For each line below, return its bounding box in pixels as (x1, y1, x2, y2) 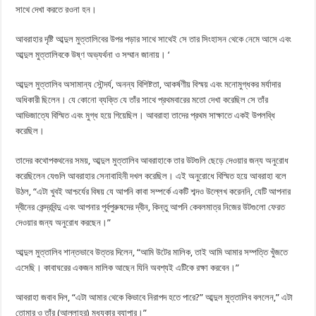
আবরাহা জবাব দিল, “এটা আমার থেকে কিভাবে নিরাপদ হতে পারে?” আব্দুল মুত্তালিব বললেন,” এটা (16, 292, 293, 303)
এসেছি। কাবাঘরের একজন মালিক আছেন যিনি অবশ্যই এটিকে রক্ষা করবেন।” (16, 262, 240, 274)
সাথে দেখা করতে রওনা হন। (16, 4, 97, 16)
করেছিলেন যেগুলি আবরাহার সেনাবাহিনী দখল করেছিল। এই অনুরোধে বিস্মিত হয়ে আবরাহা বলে (16, 171, 287, 182)
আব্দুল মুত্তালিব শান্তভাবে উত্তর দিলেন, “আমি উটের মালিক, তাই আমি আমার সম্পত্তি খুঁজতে (16, 247, 288, 258)
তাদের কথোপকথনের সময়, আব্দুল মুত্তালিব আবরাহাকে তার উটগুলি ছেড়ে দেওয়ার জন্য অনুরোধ (16, 155, 289, 166)
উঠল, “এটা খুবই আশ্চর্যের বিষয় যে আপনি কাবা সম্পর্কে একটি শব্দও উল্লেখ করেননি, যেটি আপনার (16, 186, 291, 197)
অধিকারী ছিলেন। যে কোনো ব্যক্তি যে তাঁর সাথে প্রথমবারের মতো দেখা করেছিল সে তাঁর (16, 95, 269, 106)
